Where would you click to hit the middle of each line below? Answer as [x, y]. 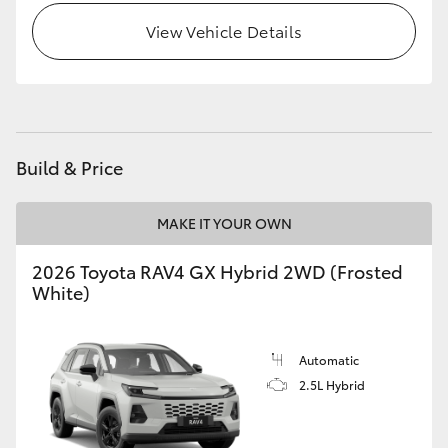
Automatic [329, 359]
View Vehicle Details [224, 30]
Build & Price [69, 167]
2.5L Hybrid [332, 384]
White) [61, 292]
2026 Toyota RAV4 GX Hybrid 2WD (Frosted [217, 271]
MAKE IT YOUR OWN [224, 223]
